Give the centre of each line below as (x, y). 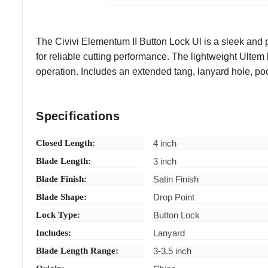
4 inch (165, 143)
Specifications (78, 116)
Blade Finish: (62, 179)
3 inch (165, 161)
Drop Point (174, 197)
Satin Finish (176, 179)
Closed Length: (66, 143)
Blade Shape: (62, 197)
